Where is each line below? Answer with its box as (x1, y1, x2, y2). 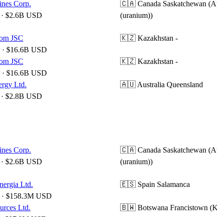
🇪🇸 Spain (120, 180, 155, 188)
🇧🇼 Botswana (120, 203, 168, 212)
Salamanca (157, 180, 190, 188)
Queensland (167, 80, 203, 89)
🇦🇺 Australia (120, 80, 165, 89)
